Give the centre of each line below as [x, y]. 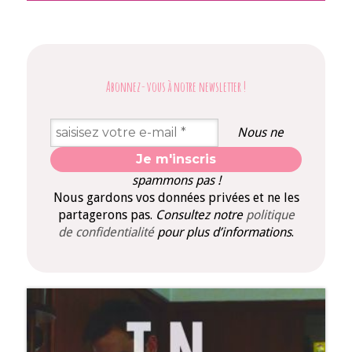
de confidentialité [106, 232]
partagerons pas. [106, 214]
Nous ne [260, 133]
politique [270, 214]
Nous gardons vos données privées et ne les [176, 197]
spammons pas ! [176, 180]
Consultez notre [200, 214]
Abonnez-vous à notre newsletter [174, 87]
